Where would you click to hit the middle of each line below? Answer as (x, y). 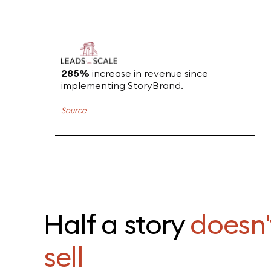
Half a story (117, 224)
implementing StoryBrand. (122, 85)
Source (74, 110)
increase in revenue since (149, 73)
